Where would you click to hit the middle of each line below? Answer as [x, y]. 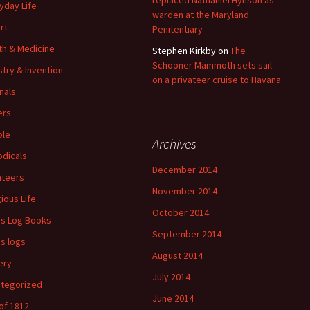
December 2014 [185, 170]
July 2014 [171, 277]
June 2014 [173, 298]
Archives [174, 144]
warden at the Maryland [201, 15]
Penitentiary [177, 29]
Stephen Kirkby [184, 51]
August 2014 [177, 255]
